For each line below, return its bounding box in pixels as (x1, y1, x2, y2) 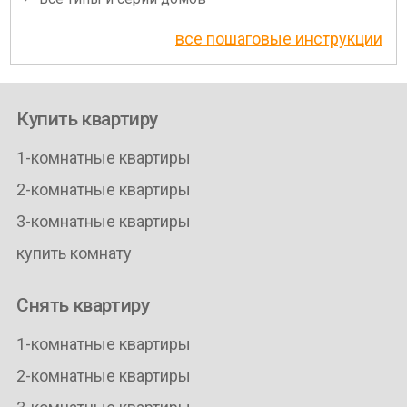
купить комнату (15, 243, 132, 263)
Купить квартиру (15, 108, 158, 131)
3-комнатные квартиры (15, 212, 191, 232)
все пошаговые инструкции (175, 29, 382, 49)
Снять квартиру (15, 294, 150, 317)
